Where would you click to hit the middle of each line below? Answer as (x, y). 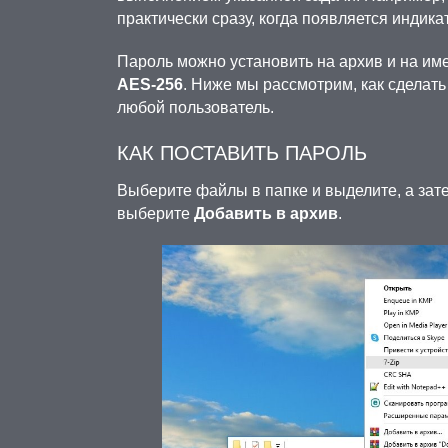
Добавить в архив (266, 213)
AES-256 (150, 84)
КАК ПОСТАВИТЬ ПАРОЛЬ (242, 153)
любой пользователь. (195, 107)
